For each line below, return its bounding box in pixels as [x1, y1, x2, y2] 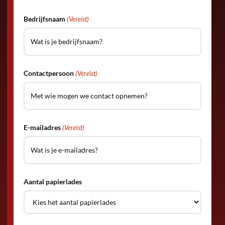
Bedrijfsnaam [23, 15, 65, 24]
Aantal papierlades [23, 177, 82, 186]
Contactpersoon [23, 69, 74, 78]
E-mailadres [23, 123, 61, 132]
